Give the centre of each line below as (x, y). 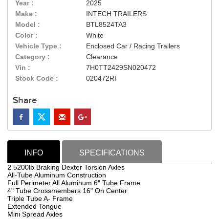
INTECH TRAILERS (117, 14)
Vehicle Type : (38, 46)
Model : (28, 25)
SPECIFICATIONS (112, 153)
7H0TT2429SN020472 (121, 68)
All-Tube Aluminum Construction (57, 175)
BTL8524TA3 (107, 25)
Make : (26, 14)
